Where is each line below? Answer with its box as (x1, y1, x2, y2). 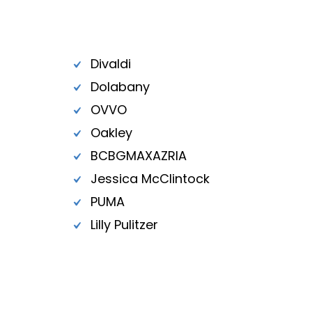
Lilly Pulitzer (90, 216, 158, 234)
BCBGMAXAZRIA (90, 147, 187, 165)
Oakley (90, 124, 132, 142)
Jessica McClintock (90, 170, 210, 188)
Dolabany (90, 78, 150, 96)
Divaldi (90, 55, 131, 73)
